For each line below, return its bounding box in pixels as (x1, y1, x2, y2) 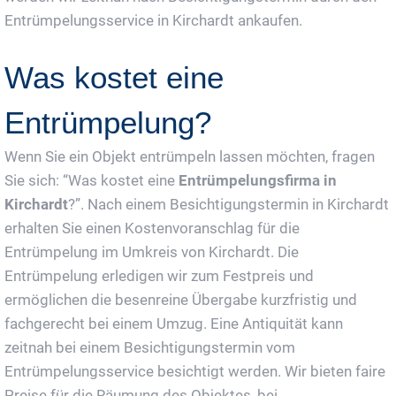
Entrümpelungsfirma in (179, 171, 337, 189)
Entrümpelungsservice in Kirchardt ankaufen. (4, 11, 302, 29)
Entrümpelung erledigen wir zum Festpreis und (4, 266, 314, 285)
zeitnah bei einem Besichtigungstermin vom (4, 338, 295, 356)
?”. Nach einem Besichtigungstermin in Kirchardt (68, 194, 389, 213)
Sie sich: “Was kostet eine (4, 171, 179, 189)
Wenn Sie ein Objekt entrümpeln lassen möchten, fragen (4, 147, 375, 165)
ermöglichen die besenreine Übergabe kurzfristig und (4, 290, 357, 308)
